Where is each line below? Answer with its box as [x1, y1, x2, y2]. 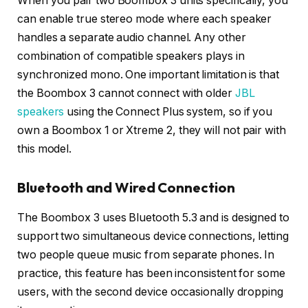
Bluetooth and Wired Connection [17, 178, 235, 196]
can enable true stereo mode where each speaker [17, 12, 272, 26]
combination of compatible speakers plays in [17, 49, 245, 63]
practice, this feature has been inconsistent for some [17, 267, 285, 280]
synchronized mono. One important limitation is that [17, 68, 279, 82]
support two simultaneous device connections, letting [17, 230, 289, 243]
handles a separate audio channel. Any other [17, 31, 246, 45]
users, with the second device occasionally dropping [17, 285, 283, 299]
